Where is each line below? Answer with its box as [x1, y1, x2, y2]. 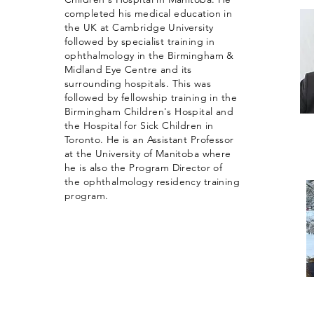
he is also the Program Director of [64, 161, 223, 174]
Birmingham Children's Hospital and [64, 105, 234, 118]
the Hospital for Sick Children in [64, 119, 214, 132]
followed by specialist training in [64, 35, 215, 48]
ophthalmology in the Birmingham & [64, 49, 234, 62]
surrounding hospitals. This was [64, 77, 212, 90]
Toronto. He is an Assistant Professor [64, 133, 234, 146]
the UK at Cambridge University [64, 21, 214, 34]
